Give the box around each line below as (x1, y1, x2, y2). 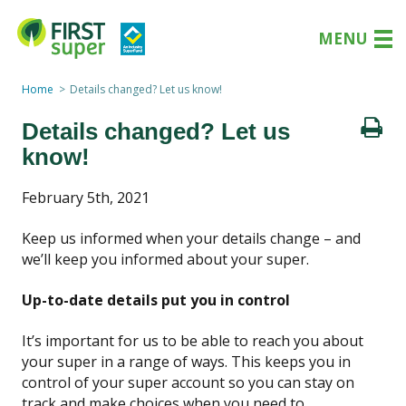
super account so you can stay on (128, 372, 354, 392)
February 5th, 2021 (22, 187, 150, 208)
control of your (22, 372, 128, 392)
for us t (118, 330, 168, 351)
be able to (180, 330, 248, 351)
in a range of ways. (101, 351, 227, 372)
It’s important (22, 330, 118, 351)
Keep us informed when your (22, 227, 218, 248)
